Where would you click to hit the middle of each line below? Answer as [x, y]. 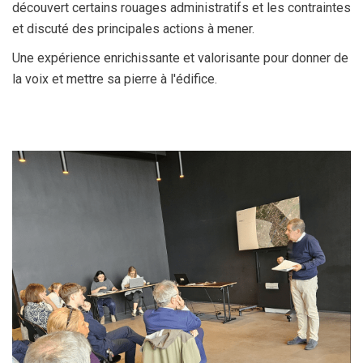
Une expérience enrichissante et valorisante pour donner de [180, 58]
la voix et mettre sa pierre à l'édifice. [116, 79]
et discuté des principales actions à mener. [135, 29]
